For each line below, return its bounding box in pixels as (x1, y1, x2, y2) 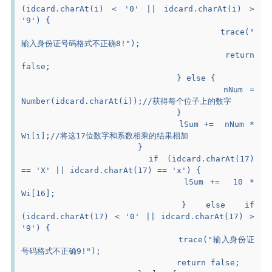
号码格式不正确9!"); (21, 246, 101, 256)
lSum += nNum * (21, 119, 179, 129)
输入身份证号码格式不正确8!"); (21, 38, 141, 48)
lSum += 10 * (21, 177, 184, 186)
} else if (21, 200, 182, 209)
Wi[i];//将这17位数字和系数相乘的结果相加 (21, 131, 189, 140)
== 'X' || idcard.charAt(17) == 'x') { (21, 165, 202, 175)
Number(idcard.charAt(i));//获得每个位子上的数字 (21, 96, 232, 106)
